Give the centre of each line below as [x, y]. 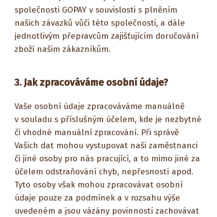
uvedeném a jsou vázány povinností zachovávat [107, 211]
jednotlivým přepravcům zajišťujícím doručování [107, 36]
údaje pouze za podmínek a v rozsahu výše [97, 198]
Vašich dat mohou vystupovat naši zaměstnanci [106, 146]
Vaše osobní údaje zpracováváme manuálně [100, 106]
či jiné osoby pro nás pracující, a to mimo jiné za [107, 159]
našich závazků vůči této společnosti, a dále [100, 23]
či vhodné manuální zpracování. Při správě [97, 132]
